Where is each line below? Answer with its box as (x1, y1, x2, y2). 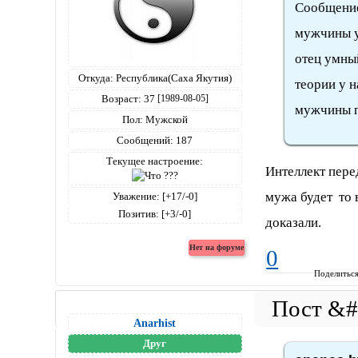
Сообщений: (117, 134, 174, 147)
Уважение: (112, 190, 160, 203)
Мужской (142, 113, 188, 126)
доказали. (265, 214, 322, 230)
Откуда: (78, 72, 113, 85)
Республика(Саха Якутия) (113, 72, 232, 85)
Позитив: (118, 208, 160, 221)
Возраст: (101, 93, 141, 105)
